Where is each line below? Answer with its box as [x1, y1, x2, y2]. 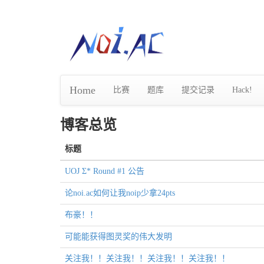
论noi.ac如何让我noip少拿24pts [65, 189, 175, 198]
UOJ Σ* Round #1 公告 [65, 167, 144, 176]
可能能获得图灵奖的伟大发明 [65, 232, 172, 242]
